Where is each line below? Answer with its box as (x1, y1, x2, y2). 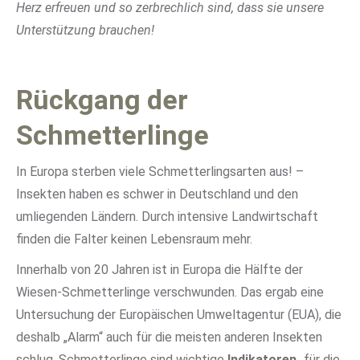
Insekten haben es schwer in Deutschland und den (16, 186, 298, 202)
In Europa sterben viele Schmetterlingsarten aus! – (16, 164, 304, 179)
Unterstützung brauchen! (16, 22, 154, 38)
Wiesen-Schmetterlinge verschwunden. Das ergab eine (16, 284, 324, 300)
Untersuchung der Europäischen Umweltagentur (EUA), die (16, 307, 342, 322)
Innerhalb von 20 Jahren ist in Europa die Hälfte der (16, 262, 303, 277)
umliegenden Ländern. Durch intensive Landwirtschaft (16, 209, 318, 224)
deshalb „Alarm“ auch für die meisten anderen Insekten (16, 329, 322, 345)
